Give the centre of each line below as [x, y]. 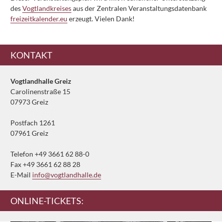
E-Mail [21, 175]
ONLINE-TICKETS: [47, 201]
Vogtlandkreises [47, 8]
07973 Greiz [29, 102]
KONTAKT [31, 55]
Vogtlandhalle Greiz [41, 81]
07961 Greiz [29, 133]
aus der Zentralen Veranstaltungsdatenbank [139, 8]
